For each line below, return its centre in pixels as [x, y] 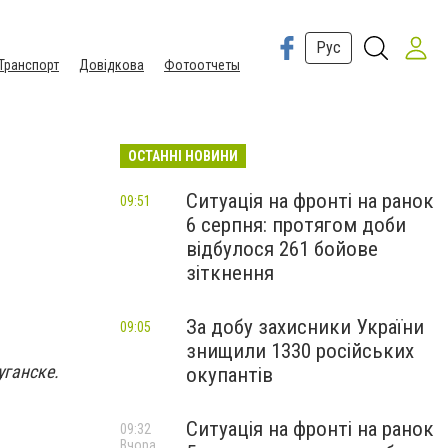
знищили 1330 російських [300, 351]
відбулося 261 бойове [282, 249]
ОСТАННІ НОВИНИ [183, 156]
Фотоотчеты [202, 65]
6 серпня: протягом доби [296, 225]
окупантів [229, 375]
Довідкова [111, 65]
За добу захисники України [305, 327]
